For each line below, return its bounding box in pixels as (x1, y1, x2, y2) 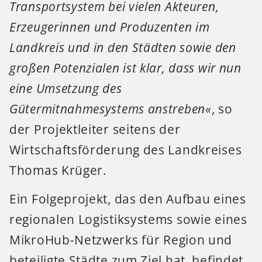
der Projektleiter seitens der (9, 121, 181, 138)
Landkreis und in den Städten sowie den (9, 39, 236, 56)
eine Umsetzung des (9, 80, 122, 97)
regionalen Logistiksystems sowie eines (9, 211, 247, 228)
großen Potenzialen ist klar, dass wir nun (9, 60, 242, 77)
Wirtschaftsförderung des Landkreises (9, 142, 242, 158)
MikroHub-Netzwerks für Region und (9, 232, 233, 249)
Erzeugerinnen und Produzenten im (9, 19, 210, 36)
